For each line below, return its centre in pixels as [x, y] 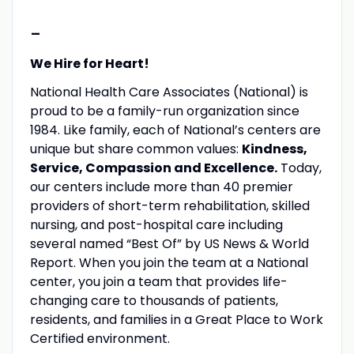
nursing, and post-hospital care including [156, 224]
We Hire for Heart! [89, 63]
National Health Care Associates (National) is [169, 92]
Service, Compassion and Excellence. [153, 168]
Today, [299, 168]
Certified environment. [100, 338]
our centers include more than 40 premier [161, 186]
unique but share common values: [136, 149]
